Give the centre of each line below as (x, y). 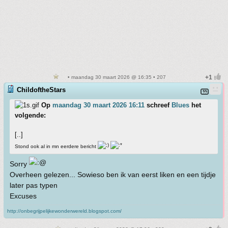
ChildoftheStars (41, 90)
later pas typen (34, 186)
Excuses (23, 196)
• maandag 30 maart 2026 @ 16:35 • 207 (116, 77)
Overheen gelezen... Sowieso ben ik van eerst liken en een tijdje (113, 175)
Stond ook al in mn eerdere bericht (56, 147)
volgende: (30, 115)
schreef (158, 105)
